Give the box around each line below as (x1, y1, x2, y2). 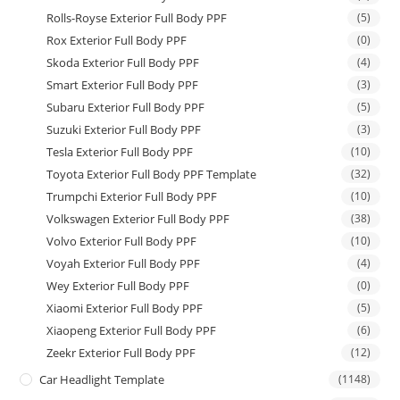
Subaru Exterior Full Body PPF (46, 98, 205, 115)
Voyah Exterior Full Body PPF (46, 254, 201, 271)
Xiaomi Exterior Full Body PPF (46, 299, 204, 316)
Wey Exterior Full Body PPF (46, 277, 190, 294)
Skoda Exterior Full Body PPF (46, 54, 200, 71)
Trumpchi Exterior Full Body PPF (46, 187, 218, 204)
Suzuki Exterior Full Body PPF (46, 121, 202, 137)
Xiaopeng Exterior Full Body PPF (46, 321, 217, 338)
